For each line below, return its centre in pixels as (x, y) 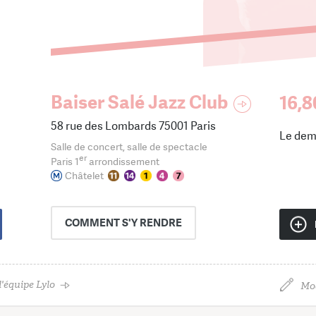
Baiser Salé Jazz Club (139, 103)
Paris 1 (65, 161)
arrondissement (123, 161)
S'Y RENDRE (152, 223)
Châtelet (84, 175)
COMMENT (93, 223)
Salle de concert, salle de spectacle (129, 147)
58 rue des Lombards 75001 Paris (133, 126)
